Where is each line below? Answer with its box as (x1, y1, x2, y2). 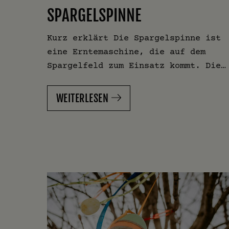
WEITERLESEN (56, 91, 108, 105)
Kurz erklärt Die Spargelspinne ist (47, 32, 221, 42)
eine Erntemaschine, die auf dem (47, 46, 205, 56)
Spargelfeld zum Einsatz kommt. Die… (47, 60, 226, 70)
